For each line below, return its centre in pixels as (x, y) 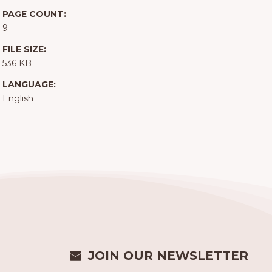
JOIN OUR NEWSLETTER (168, 256)
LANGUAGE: (29, 85)
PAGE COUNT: (34, 14)
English (18, 99)
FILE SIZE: (24, 49)
